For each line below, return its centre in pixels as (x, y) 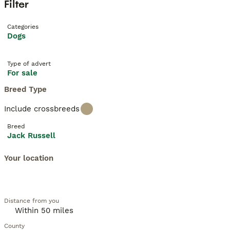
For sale (22, 73)
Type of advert (29, 64)
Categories (23, 27)
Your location (29, 158)
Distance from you (32, 201)
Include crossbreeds (42, 109)
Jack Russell (31, 136)
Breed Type (25, 89)
